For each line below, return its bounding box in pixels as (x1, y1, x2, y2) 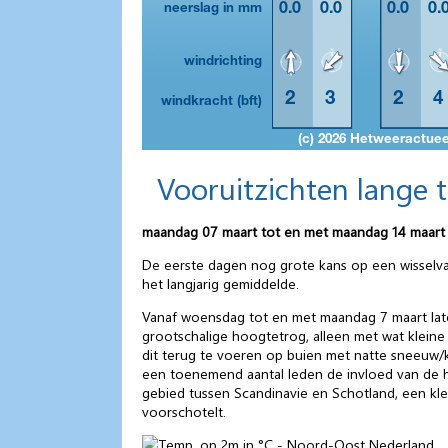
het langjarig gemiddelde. (142, 273, 299, 293)
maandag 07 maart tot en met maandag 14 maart (142, 221, 445, 241)
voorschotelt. (142, 401, 226, 421)
